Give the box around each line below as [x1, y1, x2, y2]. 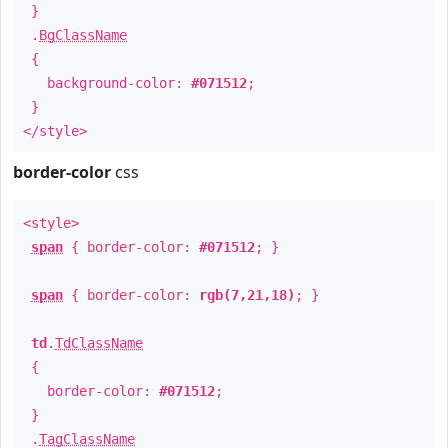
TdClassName [55, 335, 143, 351]
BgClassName [39, 27, 127, 43]
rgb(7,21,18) [199, 287, 295, 303]
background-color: [23, 75, 191, 91]
